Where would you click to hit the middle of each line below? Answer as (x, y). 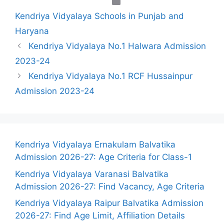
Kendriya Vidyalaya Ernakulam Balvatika (95, 144)
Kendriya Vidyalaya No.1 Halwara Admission (117, 46)
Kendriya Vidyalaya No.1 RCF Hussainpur (111, 76)
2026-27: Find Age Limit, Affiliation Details (100, 215)
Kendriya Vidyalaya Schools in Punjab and (99, 16)
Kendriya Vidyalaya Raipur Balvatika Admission (109, 203)
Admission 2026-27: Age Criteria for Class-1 (103, 157)
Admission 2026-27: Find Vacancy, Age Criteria (110, 186)
